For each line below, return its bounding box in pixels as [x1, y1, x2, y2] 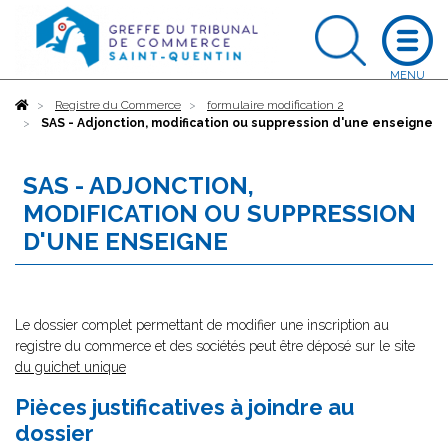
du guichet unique [15, 359, 126, 375]
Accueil [29, 98, 70, 112]
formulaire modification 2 [207, 98, 344, 112]
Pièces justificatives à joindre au [15, 394, 354, 420]
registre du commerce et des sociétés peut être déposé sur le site [15, 338, 415, 354]
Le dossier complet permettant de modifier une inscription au [15, 317, 389, 333]
